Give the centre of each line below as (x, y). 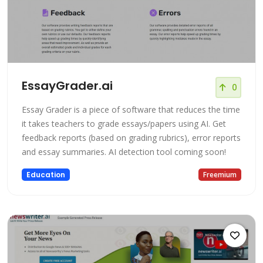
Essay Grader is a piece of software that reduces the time (131, 110)
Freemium (220, 174)
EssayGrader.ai (67, 86)
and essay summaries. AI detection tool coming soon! (124, 152)
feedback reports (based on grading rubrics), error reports (131, 138)
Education (45, 174)
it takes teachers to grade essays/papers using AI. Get (124, 124)
